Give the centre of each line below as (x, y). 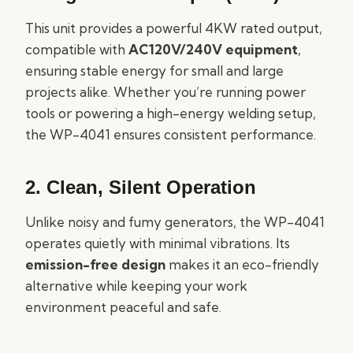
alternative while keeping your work (136, 286)
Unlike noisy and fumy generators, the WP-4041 (175, 222)
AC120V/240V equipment (213, 49)
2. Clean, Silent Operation (141, 187)
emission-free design (95, 264)
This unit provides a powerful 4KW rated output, (174, 28)
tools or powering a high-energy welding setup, (171, 113)
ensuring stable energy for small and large (154, 71)
